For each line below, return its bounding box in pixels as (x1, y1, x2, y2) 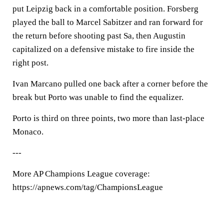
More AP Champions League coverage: (12, 169, 150, 178)
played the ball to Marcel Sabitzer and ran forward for (12, 17, 203, 27)
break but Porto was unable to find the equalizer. (12, 92, 183, 102)
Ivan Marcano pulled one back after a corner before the (12, 79, 208, 88)
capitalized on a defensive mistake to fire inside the (12, 44, 194, 54)
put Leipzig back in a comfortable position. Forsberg (12, 4, 198, 13)
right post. (12, 58, 48, 67)
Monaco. (12, 127, 43, 136)
